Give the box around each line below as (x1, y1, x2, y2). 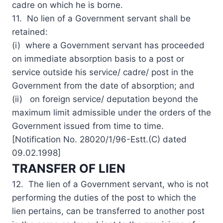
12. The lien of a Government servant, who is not (12, 179, 209, 189)
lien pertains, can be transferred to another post (12, 206, 205, 216)
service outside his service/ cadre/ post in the (12, 67, 194, 77)
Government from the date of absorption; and (12, 80, 195, 91)
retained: (12, 26, 48, 37)
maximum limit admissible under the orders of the (12, 107, 211, 117)
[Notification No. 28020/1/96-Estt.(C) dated (12, 134, 187, 144)
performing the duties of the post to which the (12, 192, 196, 203)
